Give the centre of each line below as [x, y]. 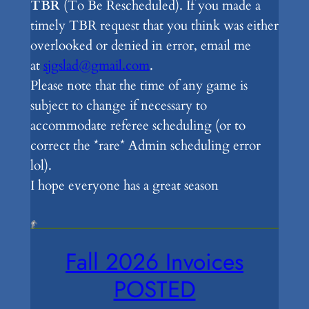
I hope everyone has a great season [124, 185]
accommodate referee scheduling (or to [138, 125]
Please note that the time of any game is [139, 85]
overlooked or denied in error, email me [140, 45]
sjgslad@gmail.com [96, 65]
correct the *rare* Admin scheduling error [145, 145]
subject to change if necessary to [118, 105]
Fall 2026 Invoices [154, 261]
